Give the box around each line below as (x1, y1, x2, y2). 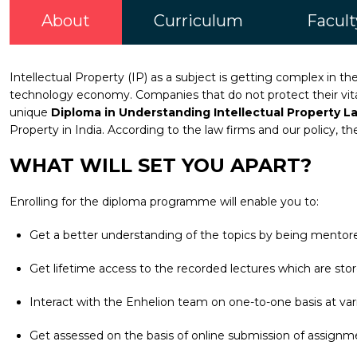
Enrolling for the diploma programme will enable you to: (10, 194, 319, 209)
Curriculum (154, 11, 243, 30)
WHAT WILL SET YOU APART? (10, 154, 312, 177)
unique (10, 105, 51, 120)
